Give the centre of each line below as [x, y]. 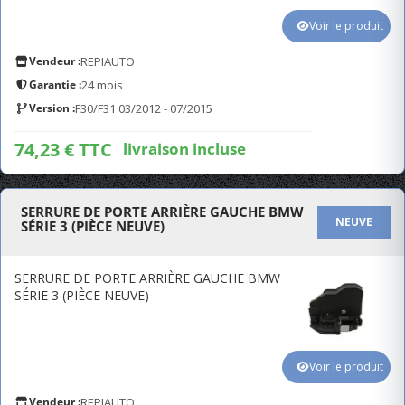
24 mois [102, 85]
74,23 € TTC [63, 150]
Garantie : [55, 85]
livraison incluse [184, 148]
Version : [52, 108]
